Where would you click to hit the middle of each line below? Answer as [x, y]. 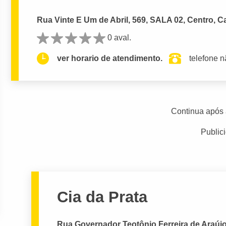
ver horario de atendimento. [110, 59]
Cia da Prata [102, 197]
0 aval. [120, 37]
